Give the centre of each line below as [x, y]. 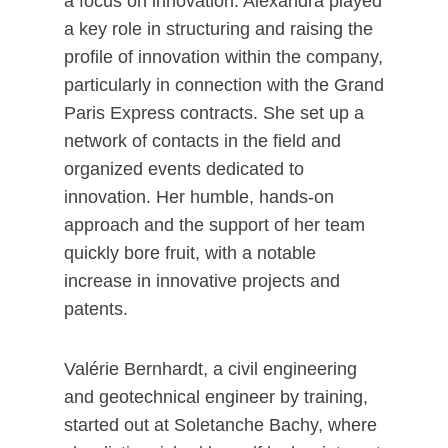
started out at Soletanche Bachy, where [220, 425]
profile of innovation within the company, [223, 57]
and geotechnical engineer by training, [216, 397]
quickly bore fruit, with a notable [190, 253]
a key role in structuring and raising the [218, 29]
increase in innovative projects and [202, 281]
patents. [96, 309]
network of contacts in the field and [202, 141]
